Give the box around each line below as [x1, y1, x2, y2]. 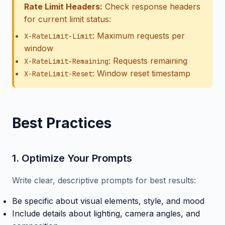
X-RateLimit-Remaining [24, 57, 108, 66]
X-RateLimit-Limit [24, 32, 92, 41]
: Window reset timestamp [92, 68, 190, 78]
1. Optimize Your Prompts [12, 152, 132, 164]
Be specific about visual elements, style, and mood [12, 196, 204, 206]
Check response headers [102, 2, 200, 12]
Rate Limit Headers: [24, 2, 102, 12]
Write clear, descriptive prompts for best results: [12, 175, 196, 185]
